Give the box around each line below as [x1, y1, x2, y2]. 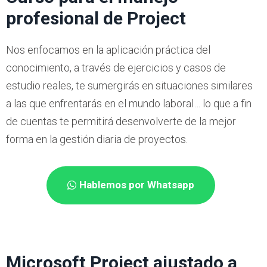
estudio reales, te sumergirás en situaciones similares [6, 79, 253, 92]
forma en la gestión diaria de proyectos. [6, 133, 188, 146]
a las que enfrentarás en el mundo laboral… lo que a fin [6, 97, 252, 110]
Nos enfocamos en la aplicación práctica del [6, 44, 210, 57]
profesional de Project [6, 8, 186, 29]
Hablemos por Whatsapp [79, 179, 194, 191]
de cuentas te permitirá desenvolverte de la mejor [6, 115, 236, 128]
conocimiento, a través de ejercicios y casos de [6, 61, 226, 74]
